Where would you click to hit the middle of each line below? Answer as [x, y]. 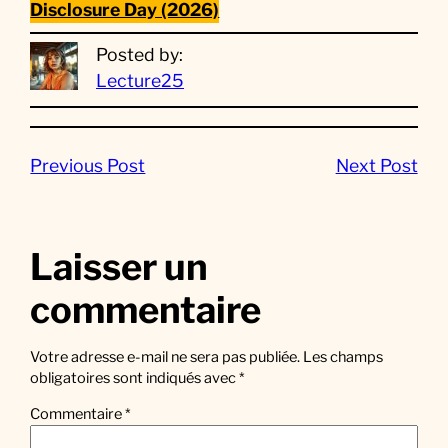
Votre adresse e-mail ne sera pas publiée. [165, 357]
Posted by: [140, 55]
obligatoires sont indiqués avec [135, 378]
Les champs [343, 357]
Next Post [376, 165]
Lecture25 [140, 81]
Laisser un [119, 267]
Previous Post [88, 165]
